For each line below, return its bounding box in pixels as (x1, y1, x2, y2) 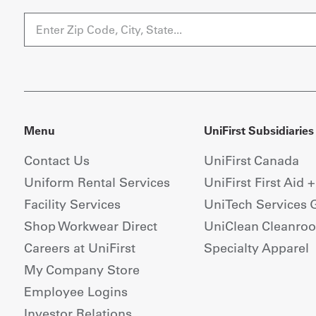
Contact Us (23, 152, 90, 169)
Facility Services (23, 195, 121, 212)
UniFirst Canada (203, 152, 299, 169)
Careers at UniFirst (23, 239, 135, 256)
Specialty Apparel (203, 239, 309, 256)
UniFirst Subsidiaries (203, 123, 314, 138)
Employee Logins (23, 283, 128, 300)
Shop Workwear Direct (23, 217, 157, 234)
